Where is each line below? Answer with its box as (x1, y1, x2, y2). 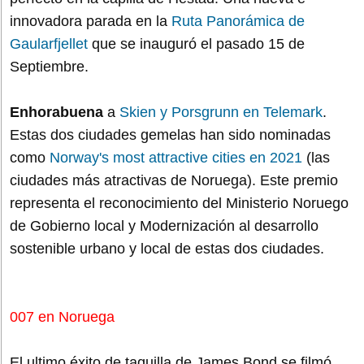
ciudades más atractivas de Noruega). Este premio (10, 171, 338, 188)
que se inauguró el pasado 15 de (88, 35, 305, 52)
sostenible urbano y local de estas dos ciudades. (10, 240, 324, 257)
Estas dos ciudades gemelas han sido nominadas (10, 126, 331, 143)
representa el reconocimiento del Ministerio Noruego (10, 194, 349, 211)
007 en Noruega (10, 308, 115, 325)
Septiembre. (10, 58, 89, 75)
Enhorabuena (10, 103, 103, 120)
